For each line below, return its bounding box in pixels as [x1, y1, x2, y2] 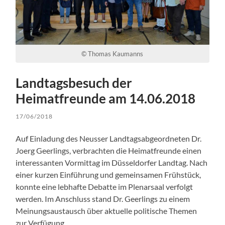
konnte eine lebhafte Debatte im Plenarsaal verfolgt [16, 181, 193, 191]
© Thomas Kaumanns [81, 49, 144, 58]
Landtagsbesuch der [16, 74, 133, 91]
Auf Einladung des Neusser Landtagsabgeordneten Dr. [16, 133, 202, 143]
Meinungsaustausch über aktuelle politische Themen [16, 205, 197, 215]
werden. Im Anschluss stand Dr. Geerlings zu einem [16, 193, 190, 203]
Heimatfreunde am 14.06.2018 [16, 90, 196, 106]
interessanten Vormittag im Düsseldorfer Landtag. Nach [16, 157, 208, 167]
